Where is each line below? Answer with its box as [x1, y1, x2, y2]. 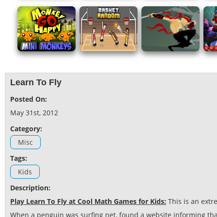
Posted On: [10, 94, 47, 104]
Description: [10, 183, 50, 193]
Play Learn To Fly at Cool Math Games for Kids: [10, 197, 166, 206]
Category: [10, 124, 42, 134]
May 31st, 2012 [10, 108, 58, 118]
